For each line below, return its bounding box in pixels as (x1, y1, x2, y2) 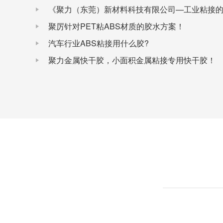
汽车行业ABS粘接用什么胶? (48, 37, 149, 49)
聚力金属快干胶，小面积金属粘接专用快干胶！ (48, 54, 216, 66)
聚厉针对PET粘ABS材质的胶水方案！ (48, 20, 184, 32)
